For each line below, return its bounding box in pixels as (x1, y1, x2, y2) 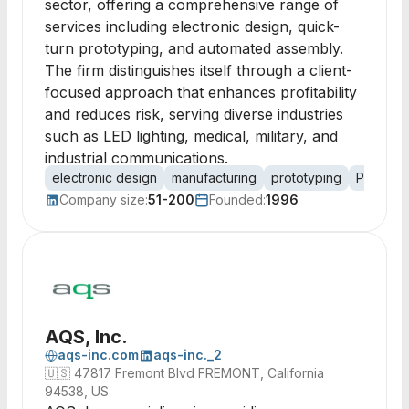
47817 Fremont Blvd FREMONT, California (74, 365, 324, 381)
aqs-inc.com (58, 347, 139, 362)
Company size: (59, 192, 148, 207)
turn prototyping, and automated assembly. (45, 39, 343, 58)
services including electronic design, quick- (45, 17, 340, 36)
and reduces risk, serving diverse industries (45, 105, 343, 123)
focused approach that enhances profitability (45, 83, 357, 101)
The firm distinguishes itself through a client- (45, 61, 352, 79)
